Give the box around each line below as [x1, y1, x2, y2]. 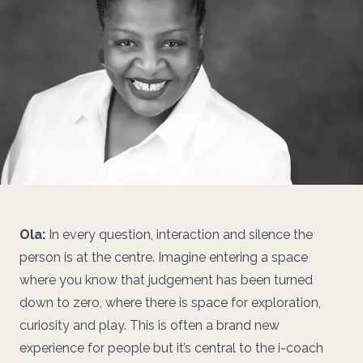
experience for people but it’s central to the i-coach [19, 340, 323, 356]
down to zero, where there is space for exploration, [19, 294, 321, 310]
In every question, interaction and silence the [45, 226, 313, 242]
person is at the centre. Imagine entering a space [19, 249, 308, 265]
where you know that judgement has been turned [19, 271, 313, 288]
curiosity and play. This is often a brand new [19, 317, 280, 333]
